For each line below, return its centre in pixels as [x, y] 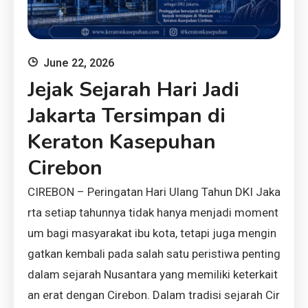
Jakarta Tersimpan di [126, 116]
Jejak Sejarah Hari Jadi [133, 90]
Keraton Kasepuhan [122, 142]
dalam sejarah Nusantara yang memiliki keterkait [153, 274]
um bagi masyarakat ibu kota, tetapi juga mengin [152, 233]
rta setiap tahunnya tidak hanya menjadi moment [153, 212]
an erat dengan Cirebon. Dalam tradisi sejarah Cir [154, 295]
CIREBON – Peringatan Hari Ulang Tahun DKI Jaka [154, 192]
